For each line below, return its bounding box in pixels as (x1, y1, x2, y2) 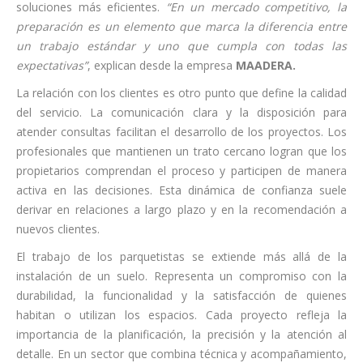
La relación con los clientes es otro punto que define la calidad (16, 84, 347, 100)
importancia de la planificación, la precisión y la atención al (16, 326, 347, 342)
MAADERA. (236, 57, 296, 73)
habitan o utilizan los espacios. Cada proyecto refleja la (16, 306, 347, 322)
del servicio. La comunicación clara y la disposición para (16, 104, 347, 120)
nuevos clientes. (16, 220, 100, 237)
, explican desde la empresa (88, 57, 236, 73)
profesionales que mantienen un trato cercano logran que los (16, 143, 347, 159)
